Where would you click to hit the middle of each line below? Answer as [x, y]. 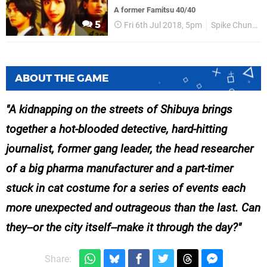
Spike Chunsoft [232, 26]
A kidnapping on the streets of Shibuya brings [121, 110]
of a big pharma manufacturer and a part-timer [119, 169]
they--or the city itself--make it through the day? [122, 228]
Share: [58, 259]
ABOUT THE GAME [62, 78]
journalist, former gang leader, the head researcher [130, 149]
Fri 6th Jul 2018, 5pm [163, 26]
